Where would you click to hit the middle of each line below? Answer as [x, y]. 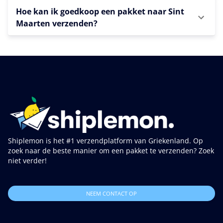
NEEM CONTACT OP [111, 193]
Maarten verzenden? [57, 23]
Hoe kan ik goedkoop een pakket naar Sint [100, 11]
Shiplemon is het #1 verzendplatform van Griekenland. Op [106, 141]
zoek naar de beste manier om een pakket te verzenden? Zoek [111, 151]
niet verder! [27, 161]
